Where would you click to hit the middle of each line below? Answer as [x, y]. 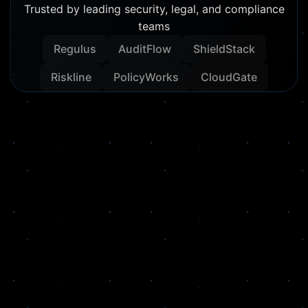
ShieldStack [224, 49]
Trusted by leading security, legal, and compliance [154, 9]
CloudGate [229, 77]
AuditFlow [144, 49]
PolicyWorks [146, 77]
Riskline [71, 77]
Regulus [75, 49]
